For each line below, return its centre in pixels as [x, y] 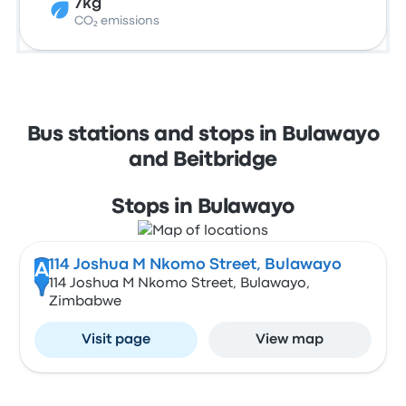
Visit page [116, 340]
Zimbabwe [85, 302]
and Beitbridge [203, 160]
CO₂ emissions [117, 21]
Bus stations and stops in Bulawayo [203, 135]
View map [290, 340]
